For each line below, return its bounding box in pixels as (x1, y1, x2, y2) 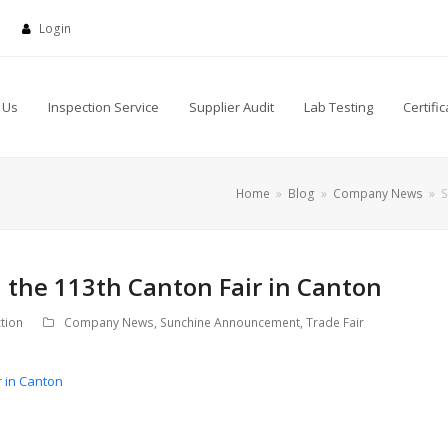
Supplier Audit (189, 98, 274, 116)
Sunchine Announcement (160, 314, 300, 331)
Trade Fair (306, 314, 364, 331)
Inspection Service (48, 98, 159, 116)
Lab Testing (304, 98, 373, 116)
